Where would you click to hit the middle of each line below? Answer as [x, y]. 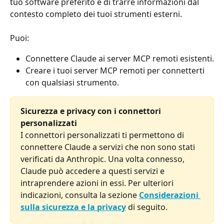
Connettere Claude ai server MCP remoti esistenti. [120, 58]
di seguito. [147, 207]
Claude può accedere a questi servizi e [93, 171]
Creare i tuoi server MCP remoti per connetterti [116, 71]
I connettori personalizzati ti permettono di [103, 135]
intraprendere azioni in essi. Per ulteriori [98, 183]
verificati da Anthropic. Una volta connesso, [103, 159]
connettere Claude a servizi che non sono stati [109, 147]
